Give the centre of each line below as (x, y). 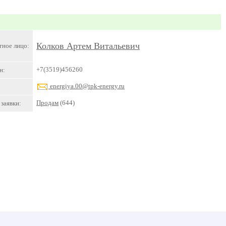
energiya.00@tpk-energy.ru (87, 86)
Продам (47, 103)
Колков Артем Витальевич (88, 46)
